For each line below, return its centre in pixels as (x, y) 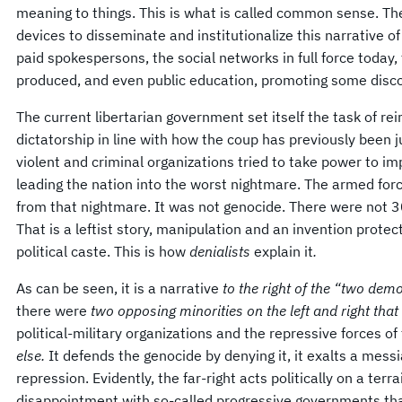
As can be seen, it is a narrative (119, 288)
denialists (220, 251)
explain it (282, 251)
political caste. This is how (103, 251)
